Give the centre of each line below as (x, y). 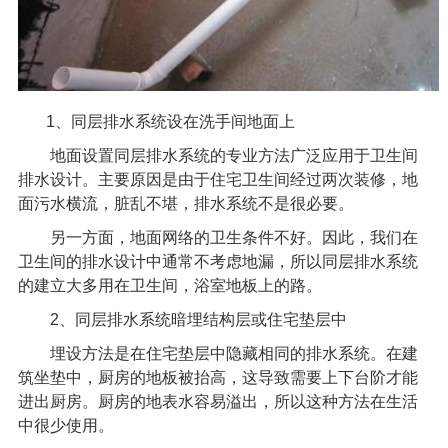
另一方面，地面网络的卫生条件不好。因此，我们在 (217, 237)
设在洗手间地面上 (230, 121)
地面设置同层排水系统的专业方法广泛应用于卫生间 (217, 155)
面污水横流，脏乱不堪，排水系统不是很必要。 (185, 203)
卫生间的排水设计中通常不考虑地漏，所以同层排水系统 (217, 261)
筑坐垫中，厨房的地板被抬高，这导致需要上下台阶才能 (217, 377)
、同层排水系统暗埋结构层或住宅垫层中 (202, 319)
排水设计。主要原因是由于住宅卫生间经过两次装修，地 (217, 179)
